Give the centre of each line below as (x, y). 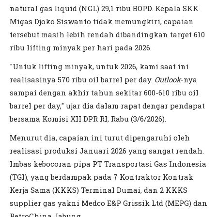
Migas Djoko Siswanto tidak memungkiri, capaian (102, 21)
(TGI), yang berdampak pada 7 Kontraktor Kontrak (101, 177)
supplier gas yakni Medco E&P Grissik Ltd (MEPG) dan (108, 203)
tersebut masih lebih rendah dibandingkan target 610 (107, 34)
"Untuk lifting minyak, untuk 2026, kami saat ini (99, 66)
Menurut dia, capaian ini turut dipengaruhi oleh (100, 137)
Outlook (168, 79)
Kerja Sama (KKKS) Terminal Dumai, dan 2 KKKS (99, 190)
